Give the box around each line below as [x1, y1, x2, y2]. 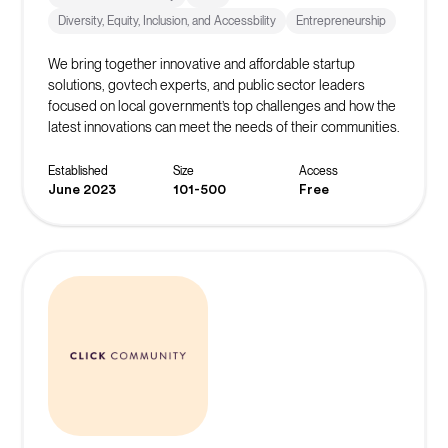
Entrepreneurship [295, 13, 386, 28]
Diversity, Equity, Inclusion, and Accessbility [57, 13, 276, 28]
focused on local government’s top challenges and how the [47, 97, 396, 114]
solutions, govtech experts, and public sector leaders [47, 76, 365, 93]
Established [47, 163, 108, 178]
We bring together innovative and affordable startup [47, 55, 355, 72]
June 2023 [47, 182, 116, 197]
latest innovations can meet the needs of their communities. [47, 118, 400, 135]
